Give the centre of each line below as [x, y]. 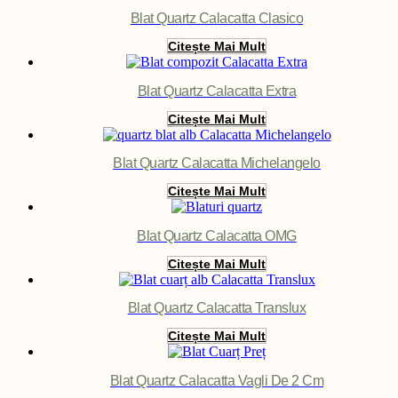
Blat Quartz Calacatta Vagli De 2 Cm [217, 380]
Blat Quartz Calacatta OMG [217, 235]
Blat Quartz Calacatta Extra [217, 91]
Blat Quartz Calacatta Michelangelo [217, 163]
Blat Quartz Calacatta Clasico [217, 19]
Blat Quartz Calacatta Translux [217, 308]
